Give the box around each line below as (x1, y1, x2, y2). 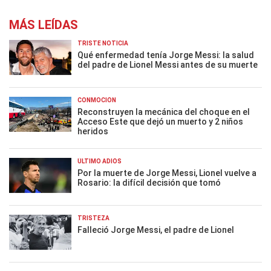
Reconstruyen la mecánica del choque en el (77, 107, 250, 117)
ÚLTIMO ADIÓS (77, 158, 122, 165)
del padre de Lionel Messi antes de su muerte (77, 60, 258, 70)
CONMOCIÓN (77, 97, 116, 103)
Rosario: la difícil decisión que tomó (77, 178, 221, 188)
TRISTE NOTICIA (77, 40, 128, 47)
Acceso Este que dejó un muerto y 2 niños (77, 117, 243, 126)
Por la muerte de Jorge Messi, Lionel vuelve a (77, 168, 256, 178)
